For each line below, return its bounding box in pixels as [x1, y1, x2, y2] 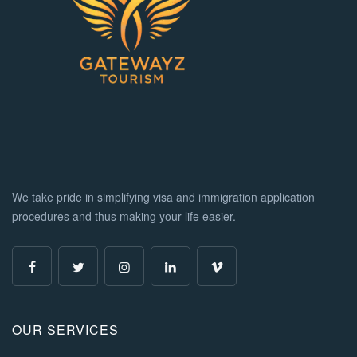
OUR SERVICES [12, 320, 119, 339]
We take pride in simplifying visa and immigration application [12, 188, 315, 205]
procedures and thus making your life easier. [12, 207, 236, 224]
